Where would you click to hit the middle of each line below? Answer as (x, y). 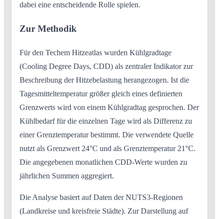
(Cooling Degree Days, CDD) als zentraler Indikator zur (106, 66)
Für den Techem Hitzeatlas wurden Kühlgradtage (96, 52)
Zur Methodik (48, 28)
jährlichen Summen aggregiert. (67, 175)
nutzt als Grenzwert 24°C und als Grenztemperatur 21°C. (108, 148)
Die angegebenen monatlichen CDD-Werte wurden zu (103, 162)
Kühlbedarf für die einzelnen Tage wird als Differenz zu (106, 121)
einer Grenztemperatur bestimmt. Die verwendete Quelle (107, 134)
